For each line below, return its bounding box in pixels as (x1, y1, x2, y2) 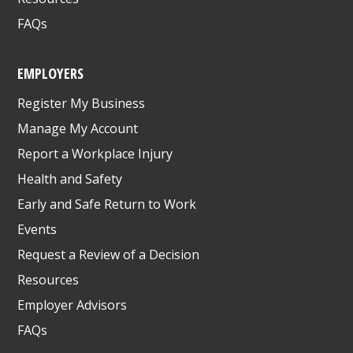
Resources (17, 270, 80, 288)
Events (17, 220, 58, 238)
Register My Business (17, 94, 146, 112)
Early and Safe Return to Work (17, 195, 197, 213)
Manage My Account (17, 119, 139, 137)
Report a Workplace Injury (17, 144, 173, 162)
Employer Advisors (17, 295, 128, 314)
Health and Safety (17, 169, 123, 188)
